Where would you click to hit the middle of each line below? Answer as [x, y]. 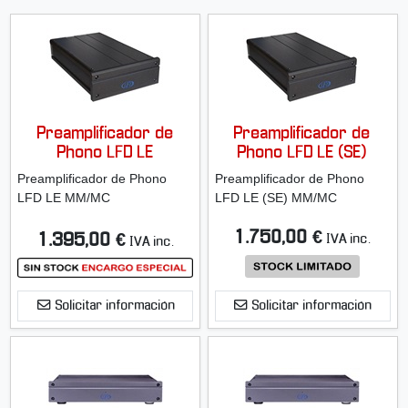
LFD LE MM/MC [63, 198]
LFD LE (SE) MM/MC [275, 198]
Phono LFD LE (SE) [303, 153]
